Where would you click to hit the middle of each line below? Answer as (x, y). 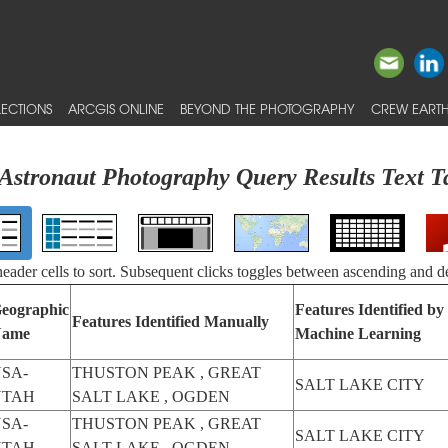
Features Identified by (369, 309)
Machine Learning (357, 333)
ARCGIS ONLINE (116, 108)
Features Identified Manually (170, 321)
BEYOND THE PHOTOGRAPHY (267, 108)
